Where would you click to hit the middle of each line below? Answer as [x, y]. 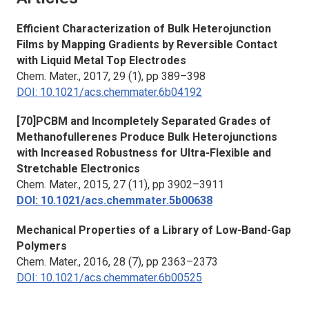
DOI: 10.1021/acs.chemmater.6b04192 [109, 92]
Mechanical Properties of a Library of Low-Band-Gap [154, 230]
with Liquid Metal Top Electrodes [101, 61]
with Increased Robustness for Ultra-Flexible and [144, 153]
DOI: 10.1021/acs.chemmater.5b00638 [114, 201]
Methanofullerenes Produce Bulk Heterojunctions [147, 137]
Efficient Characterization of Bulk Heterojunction [144, 29]
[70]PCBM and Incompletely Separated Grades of [144, 121]
